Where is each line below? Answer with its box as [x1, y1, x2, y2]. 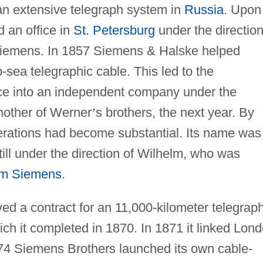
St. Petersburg [73, 22, 155, 38]
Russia [184, 2, 224, 17]
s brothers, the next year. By [95, 104, 254, 120]
